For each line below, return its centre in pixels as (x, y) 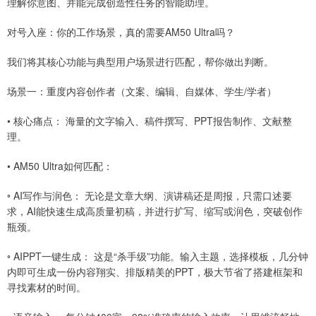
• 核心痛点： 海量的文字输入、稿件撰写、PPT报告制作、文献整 (150, 121)
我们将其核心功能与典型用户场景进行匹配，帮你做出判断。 (140, 62)
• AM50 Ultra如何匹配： (60, 166)
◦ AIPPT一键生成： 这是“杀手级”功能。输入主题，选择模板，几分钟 (158, 256)
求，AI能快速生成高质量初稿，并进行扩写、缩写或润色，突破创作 (155, 211)
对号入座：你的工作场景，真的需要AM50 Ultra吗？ (121, 32)
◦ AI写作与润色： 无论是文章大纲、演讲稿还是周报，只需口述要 (150, 196)
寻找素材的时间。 (47, 287)
